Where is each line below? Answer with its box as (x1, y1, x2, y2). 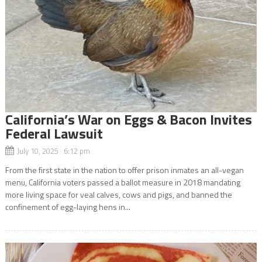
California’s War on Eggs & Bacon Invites (5, 108, 252, 130)
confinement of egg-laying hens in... (5, 200, 130, 213)
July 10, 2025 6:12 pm (16, 144, 90, 157)
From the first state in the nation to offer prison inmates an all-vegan (5, 163, 244, 176)
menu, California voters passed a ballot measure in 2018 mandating (5, 175, 240, 188)
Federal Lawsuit (5, 122, 103, 144)
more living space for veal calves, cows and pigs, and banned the (5, 188, 232, 201)
